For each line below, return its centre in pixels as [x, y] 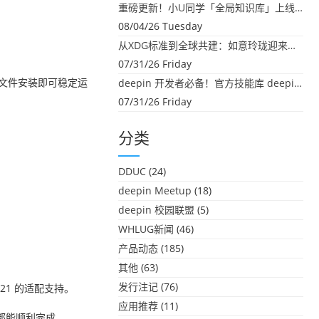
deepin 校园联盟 [156, 210]
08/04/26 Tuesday [160, 26]
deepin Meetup [155, 190]
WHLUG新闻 [146, 229]
